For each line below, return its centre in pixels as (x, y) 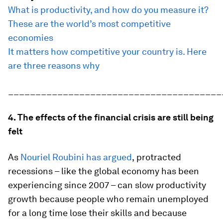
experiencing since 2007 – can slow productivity (107, 185)
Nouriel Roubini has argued (76, 157)
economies (31, 37)
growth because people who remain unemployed (108, 199)
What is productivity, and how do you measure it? (108, 9)
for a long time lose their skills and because (97, 213)
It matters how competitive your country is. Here (107, 51)
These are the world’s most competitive (89, 23)
